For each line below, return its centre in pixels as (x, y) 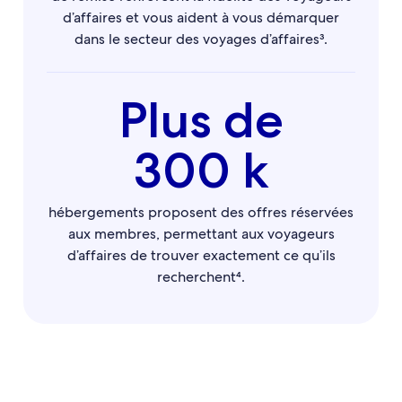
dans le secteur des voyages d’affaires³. (201, 39)
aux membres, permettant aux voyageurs (201, 234)
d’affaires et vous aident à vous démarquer (201, 17)
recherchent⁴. (201, 277)
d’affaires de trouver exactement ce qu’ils (201, 255)
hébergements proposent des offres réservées (201, 212)
